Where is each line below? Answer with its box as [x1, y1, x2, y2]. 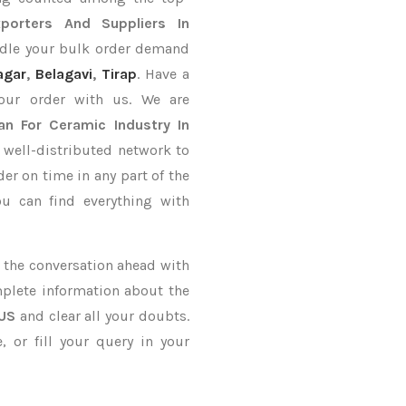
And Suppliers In [63, 14, 190, 32]
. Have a [136, 65, 190, 82]
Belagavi [34, 65, 92, 82]
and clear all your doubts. [14, 307, 190, 324]
